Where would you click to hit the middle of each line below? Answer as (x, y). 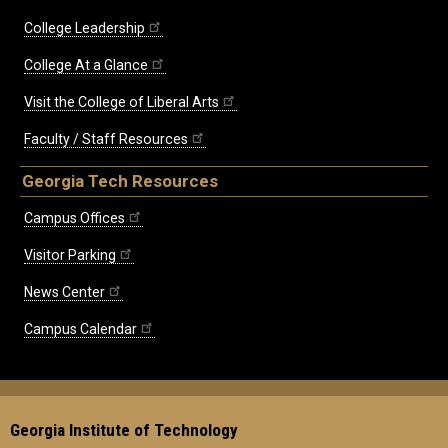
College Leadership (84, 27)
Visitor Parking (70, 254)
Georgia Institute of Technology (124, 429)
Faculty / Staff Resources (106, 138)
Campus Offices (74, 217)
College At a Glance (86, 64)
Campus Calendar (80, 328)
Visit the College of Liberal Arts (121, 101)
